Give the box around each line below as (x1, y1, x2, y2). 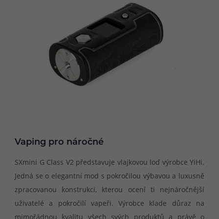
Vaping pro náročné (15, 137, 104, 147)
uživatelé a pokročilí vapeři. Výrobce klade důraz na (15, 198, 204, 208)
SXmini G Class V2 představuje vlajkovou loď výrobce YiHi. (15, 157, 204, 167)
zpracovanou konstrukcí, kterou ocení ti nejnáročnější (15, 185, 204, 195)
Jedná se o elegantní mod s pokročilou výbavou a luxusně (15, 171, 204, 181)
